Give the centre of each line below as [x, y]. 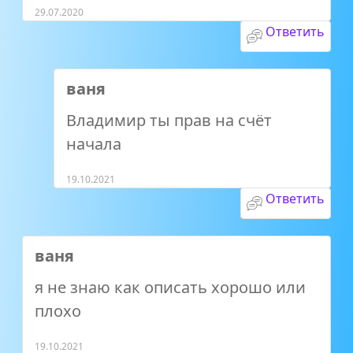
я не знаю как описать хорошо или [170, 287]
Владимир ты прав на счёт [169, 120]
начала [94, 143]
